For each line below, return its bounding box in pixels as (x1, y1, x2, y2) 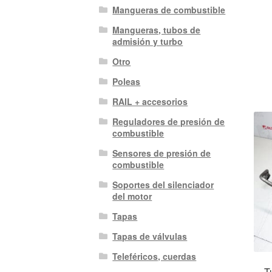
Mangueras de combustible (112, 4, 226, 16)
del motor (112, 190, 152, 203)
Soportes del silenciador (112, 178, 214, 191)
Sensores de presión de (112, 147, 211, 160)
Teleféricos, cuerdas (112, 250, 197, 263)
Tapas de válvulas (112, 230, 188, 243)
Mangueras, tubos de (112, 24, 201, 36)
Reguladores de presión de (112, 115, 225, 128)
